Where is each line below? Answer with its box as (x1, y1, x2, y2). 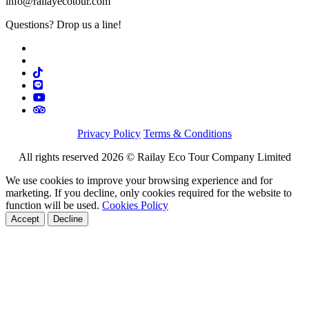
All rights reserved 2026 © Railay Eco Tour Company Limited (18, 150, 291, 163)
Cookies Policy (102, 199, 168, 211)
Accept (11, 213, 39, 224)
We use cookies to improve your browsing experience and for (6, 174, 272, 186)
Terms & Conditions (143, 127, 232, 139)
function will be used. (6, 199, 102, 211)
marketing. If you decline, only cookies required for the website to (6, 186, 292, 199)
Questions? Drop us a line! (6, 18, 121, 30)
